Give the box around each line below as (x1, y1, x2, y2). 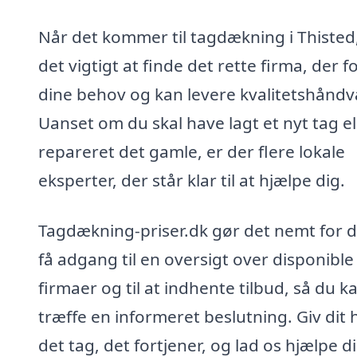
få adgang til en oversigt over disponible (38, 248, 354, 271)
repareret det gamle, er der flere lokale (38, 139, 345, 163)
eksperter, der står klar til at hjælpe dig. (38, 168, 345, 191)
